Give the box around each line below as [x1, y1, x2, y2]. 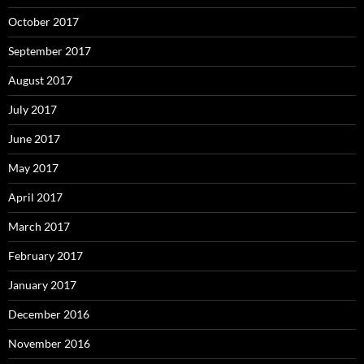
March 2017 [8, 219, 70, 233]
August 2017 [8, 72, 72, 87]
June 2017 [8, 131, 60, 145]
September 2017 [8, 43, 91, 58]
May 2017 [8, 160, 58, 175]
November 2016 [8, 336, 90, 350]
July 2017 [8, 102, 57, 116]
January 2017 [8, 277, 76, 292]
